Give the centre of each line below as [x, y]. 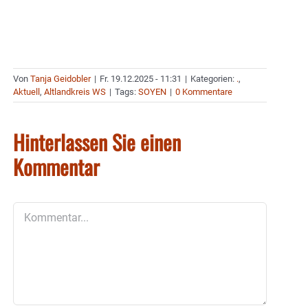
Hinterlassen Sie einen [97, 142]
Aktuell [26, 91]
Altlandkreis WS [75, 91]
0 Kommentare [204, 91]
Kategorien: [213, 78]
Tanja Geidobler [60, 78]
